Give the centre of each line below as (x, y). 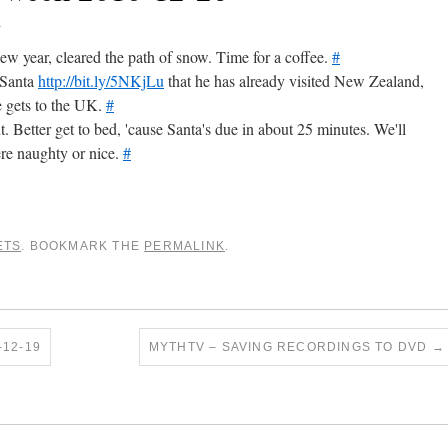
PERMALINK (185, 246)
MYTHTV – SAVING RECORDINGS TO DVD (290, 347)
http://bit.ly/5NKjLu (101, 80)
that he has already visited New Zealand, (294, 80)
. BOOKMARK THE (83, 246)
